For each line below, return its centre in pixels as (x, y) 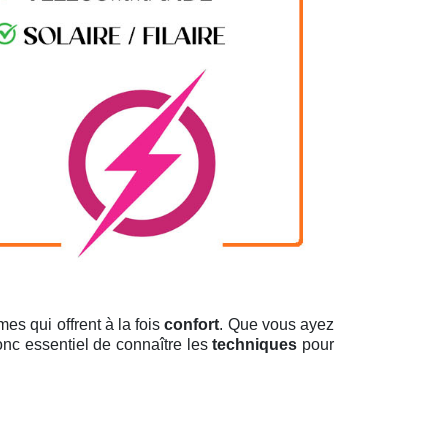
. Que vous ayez (277, 325)
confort (192, 325)
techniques (255, 345)
